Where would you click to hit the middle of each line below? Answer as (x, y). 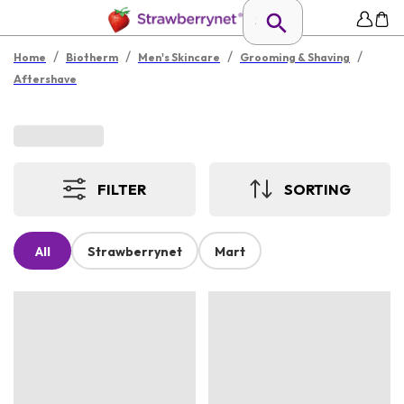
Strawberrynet (135, 252)
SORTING (317, 189)
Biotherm (92, 57)
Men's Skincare (179, 57)
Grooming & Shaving (295, 57)
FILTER (122, 189)
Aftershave (45, 79)
